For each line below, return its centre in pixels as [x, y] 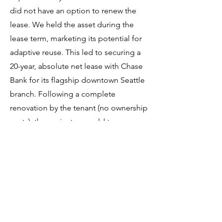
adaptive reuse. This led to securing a [75, 52]
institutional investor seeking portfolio [77, 136]
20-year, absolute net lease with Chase [76, 66]
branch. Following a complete [63, 94]
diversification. [35, 149]
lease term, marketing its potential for [76, 38]
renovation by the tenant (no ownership [79, 108]
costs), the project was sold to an [67, 122]
